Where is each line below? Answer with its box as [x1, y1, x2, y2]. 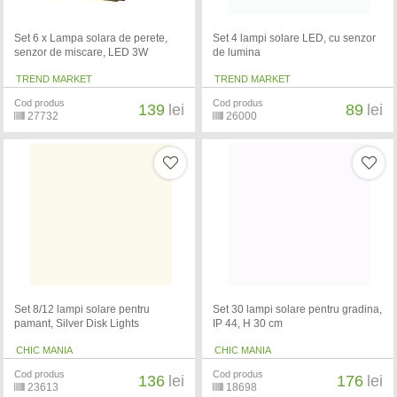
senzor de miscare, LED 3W [13, 46, 148, 59]
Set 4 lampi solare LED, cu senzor [212, 32, 376, 45]
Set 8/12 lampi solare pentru [13, 303, 150, 316]
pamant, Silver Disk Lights [13, 317, 139, 331]
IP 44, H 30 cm [212, 317, 283, 331]
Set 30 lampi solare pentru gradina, [212, 303, 382, 316]
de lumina [212, 46, 261, 59]
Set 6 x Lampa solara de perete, [13, 32, 167, 45]
